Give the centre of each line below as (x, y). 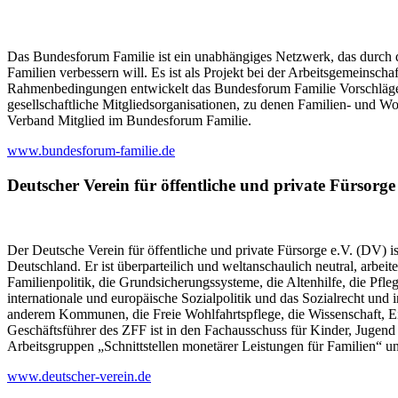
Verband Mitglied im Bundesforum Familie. (129, 121)
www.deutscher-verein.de (79, 376)
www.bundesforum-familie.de (91, 151)
